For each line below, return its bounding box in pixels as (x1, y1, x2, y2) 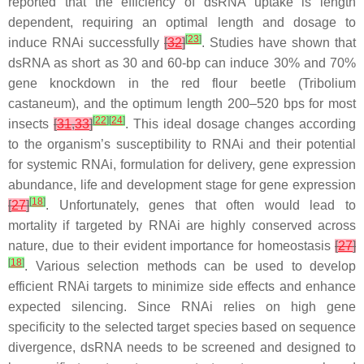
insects (8, 116, 54, 131)
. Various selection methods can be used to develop (24, 258, 356, 273)
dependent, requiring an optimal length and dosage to (8, 15, 356, 29)
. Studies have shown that (201, 35, 356, 50)
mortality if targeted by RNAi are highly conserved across (8, 218, 356, 232)
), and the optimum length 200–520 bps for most (71, 96, 356, 110)
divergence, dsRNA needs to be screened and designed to (8, 340, 356, 354)
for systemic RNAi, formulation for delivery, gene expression (8, 157, 356, 171)
